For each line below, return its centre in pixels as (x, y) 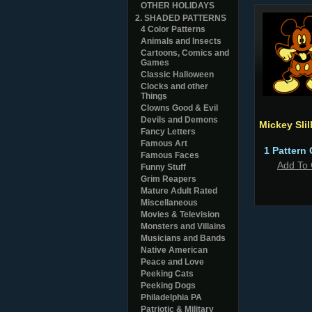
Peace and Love (172, 262)
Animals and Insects (181, 41)
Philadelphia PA (171, 297)
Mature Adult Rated (179, 191)
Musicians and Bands (183, 238)
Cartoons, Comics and (185, 53)
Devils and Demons (179, 120)
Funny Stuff (163, 167)
